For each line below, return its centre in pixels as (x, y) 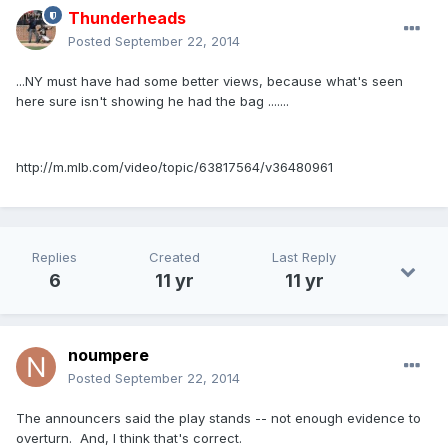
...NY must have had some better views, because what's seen (209, 81)
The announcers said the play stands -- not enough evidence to (218, 418)
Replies (54, 257)
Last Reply (304, 257)
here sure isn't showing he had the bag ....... (152, 101)
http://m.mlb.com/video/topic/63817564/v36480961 (174, 167)
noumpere (108, 355)
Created (174, 257)
